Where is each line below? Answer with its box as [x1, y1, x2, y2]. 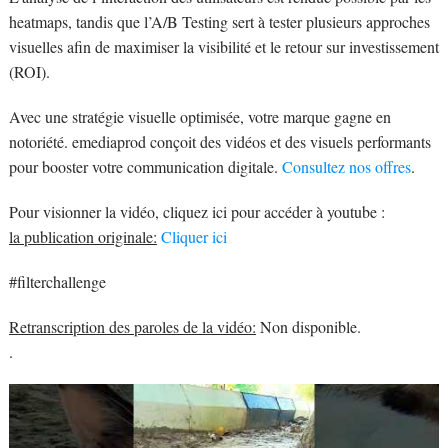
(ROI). [8, 60, 50, 82]
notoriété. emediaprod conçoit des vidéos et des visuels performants [8, 130, 431, 152]
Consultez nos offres [277, 155, 411, 177]
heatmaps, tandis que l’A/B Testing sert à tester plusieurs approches [8, 10, 430, 32]
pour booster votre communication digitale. [8, 155, 278, 177]
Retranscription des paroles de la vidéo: [8, 315, 256, 337]
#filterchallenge [8, 270, 106, 292]
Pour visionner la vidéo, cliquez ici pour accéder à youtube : [8, 200, 385, 222]
